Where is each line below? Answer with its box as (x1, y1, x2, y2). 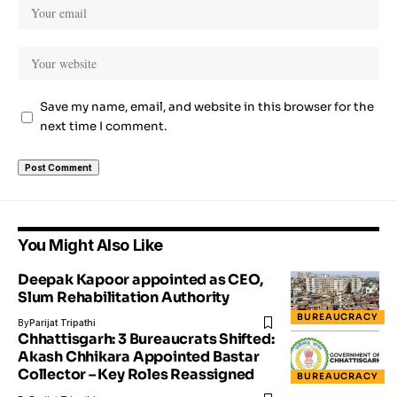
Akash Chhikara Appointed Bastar (18, 347, 260, 367)
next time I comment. (40, 119, 167, 135)
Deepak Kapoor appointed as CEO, (18, 270, 263, 290)
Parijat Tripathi (29, 317, 96, 329)
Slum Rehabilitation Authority (18, 288, 230, 307)
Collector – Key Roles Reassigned (18, 365, 255, 385)
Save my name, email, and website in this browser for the (40, 99, 374, 115)
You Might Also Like (18, 236, 163, 255)
